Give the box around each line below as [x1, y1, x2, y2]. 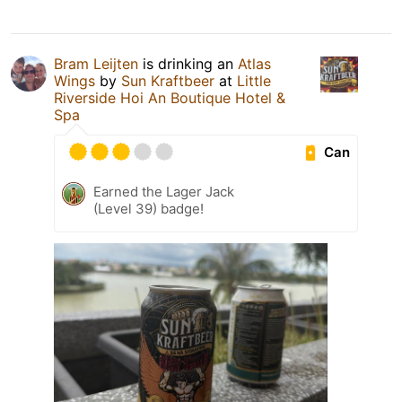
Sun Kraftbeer [121, 72, 219, 91]
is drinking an [138, 55, 238, 74]
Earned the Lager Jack [93, 183, 234, 201]
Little [237, 72, 271, 91]
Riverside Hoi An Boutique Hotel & [54, 89, 285, 108]
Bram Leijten [54, 55, 138, 74]
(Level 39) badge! [93, 200, 204, 218]
